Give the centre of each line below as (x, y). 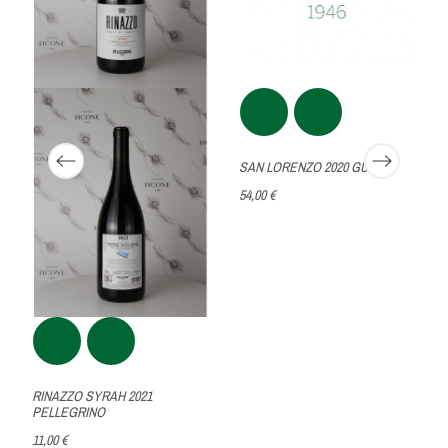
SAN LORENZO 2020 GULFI (311, 166)
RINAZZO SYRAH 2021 (92, 395)
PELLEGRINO (69, 411)
